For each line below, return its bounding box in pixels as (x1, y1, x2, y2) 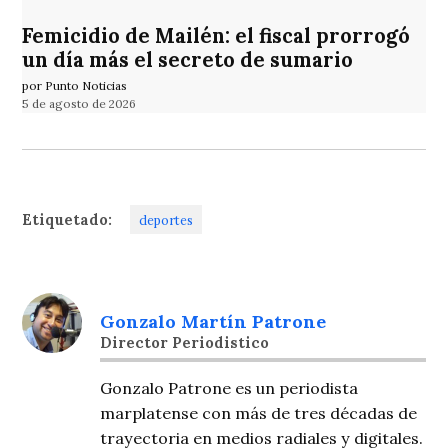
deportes (139, 211, 194, 228)
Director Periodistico (100, 334, 270, 353)
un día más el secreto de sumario (22, 47, 354, 74)
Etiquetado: (22, 210, 113, 229)
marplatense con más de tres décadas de (100, 402, 418, 423)
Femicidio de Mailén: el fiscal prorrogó (22, 23, 411, 50)
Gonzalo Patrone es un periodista (100, 377, 359, 398)
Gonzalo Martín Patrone (100, 309, 327, 333)
